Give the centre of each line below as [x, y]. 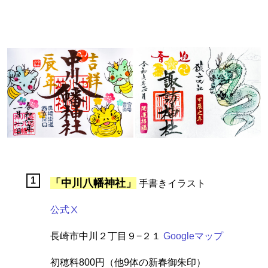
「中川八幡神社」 [93, 183]
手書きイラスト [171, 183]
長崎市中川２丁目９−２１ [107, 236]
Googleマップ [193, 236]
